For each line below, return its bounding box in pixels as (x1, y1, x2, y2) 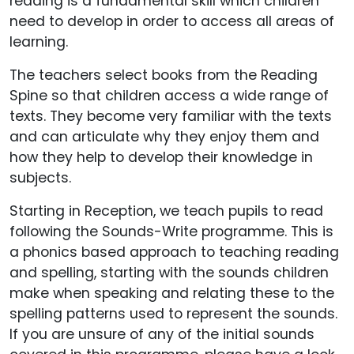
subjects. (9, 168, 71, 187)
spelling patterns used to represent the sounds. (9, 304, 337, 323)
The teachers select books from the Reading (9, 66, 318, 85)
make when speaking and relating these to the (9, 284, 334, 303)
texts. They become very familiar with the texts (9, 107, 332, 126)
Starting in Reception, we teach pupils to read (9, 201, 323, 220)
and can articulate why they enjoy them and (9, 127, 319, 146)
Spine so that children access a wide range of (9, 86, 329, 105)
